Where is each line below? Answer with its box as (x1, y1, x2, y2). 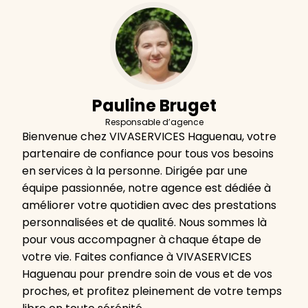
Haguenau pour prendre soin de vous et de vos (22, 266, 272, 283)
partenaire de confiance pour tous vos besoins (22, 146, 274, 162)
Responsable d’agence (104, 116, 203, 129)
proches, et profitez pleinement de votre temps (22, 283, 282, 300)
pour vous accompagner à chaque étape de (22, 232, 261, 248)
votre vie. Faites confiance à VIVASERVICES (22, 249, 252, 265)
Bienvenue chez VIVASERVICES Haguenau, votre (22, 129, 276, 145)
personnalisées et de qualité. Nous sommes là (22, 214, 267, 231)
